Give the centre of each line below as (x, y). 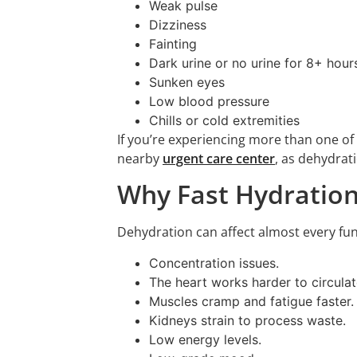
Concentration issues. (214, 263)
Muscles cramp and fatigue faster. (251, 301)
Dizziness (178, 24)
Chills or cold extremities (224, 120)
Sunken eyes (187, 82)
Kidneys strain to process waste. (247, 320)
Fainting (173, 43)
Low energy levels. (205, 339)
